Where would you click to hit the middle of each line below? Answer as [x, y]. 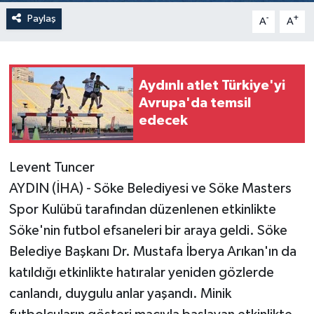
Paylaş [41, 18]
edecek [163, 121]
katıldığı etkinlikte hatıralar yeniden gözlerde [141, 272]
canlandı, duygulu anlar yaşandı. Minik [120, 293]
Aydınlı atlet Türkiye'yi [212, 86]
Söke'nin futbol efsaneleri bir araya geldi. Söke [148, 230]
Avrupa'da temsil [195, 103]
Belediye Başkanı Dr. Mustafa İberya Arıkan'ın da [152, 251]
